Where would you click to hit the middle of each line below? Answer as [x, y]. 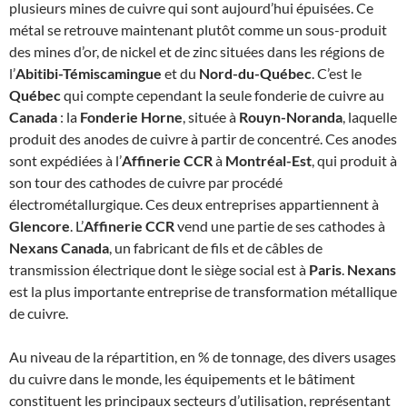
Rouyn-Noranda [291, 117]
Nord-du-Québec [255, 73]
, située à [211, 117]
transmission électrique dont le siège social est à [159, 269]
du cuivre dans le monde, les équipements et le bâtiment [182, 378]
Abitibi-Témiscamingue [89, 73]
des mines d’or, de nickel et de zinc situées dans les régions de [197, 51]
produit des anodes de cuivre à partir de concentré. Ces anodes [203, 139]
